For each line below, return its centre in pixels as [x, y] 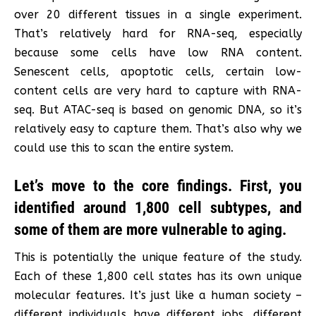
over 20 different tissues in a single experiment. [158, 14]
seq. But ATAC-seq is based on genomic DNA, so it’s [158, 109]
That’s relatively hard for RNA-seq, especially [158, 33]
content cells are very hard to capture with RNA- [158, 90]
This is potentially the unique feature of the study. [158, 257]
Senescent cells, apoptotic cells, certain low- [158, 71]
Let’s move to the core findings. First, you [158, 186]
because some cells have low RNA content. [158, 52]
